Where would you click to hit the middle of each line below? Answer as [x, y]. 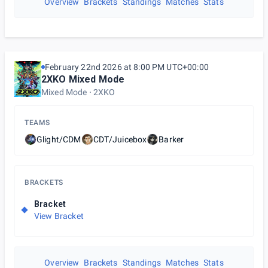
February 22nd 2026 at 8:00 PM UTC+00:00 [127, 67]
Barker [171, 139]
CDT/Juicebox [120, 139]
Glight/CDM [59, 139]
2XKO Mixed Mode [83, 79]
